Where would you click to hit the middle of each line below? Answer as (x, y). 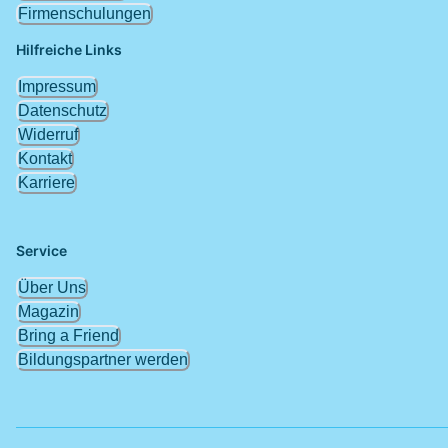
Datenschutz (62, 111)
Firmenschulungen (84, 14)
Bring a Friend (68, 336)
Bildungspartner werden (103, 360)
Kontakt (45, 159)
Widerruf (48, 135)
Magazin (48, 312)
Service (41, 251)
